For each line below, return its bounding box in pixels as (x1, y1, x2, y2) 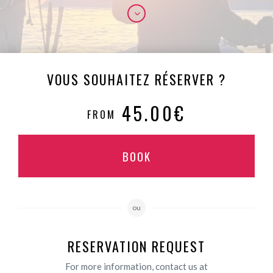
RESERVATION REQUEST (68, 236, 205, 256)
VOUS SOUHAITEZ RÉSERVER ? (47, 69, 226, 89)
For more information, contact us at (65, 260, 208, 272)
